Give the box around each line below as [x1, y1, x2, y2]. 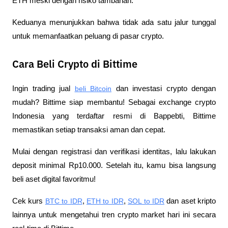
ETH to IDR [86, 196, 124, 205]
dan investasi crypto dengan [111, 84, 216, 93]
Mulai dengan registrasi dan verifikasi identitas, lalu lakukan [12, 147, 216, 156]
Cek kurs [12, 196, 45, 205]
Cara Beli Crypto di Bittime [12, 59, 137, 70]
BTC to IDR [45, 196, 82, 205]
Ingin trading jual [12, 84, 75, 93]
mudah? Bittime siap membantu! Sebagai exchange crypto [12, 98, 216, 106]
